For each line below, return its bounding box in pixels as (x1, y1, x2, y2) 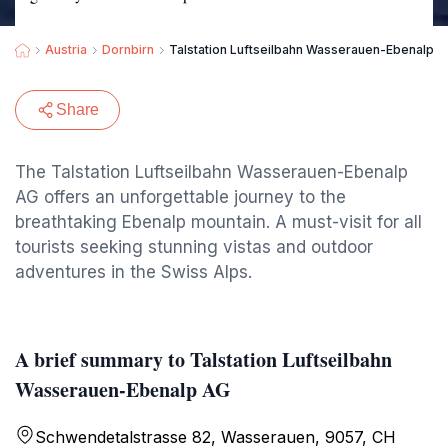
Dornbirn (102, 42, 154, 57)
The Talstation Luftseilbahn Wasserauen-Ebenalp (15, 162, 408, 182)
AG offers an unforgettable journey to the (15, 187, 346, 207)
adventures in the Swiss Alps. (15, 262, 252, 282)
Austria (45, 42, 87, 57)
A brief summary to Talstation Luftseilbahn (15, 345, 392, 374)
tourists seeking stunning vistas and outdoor (15, 237, 373, 257)
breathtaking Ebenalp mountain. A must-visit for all (15, 212, 422, 232)
